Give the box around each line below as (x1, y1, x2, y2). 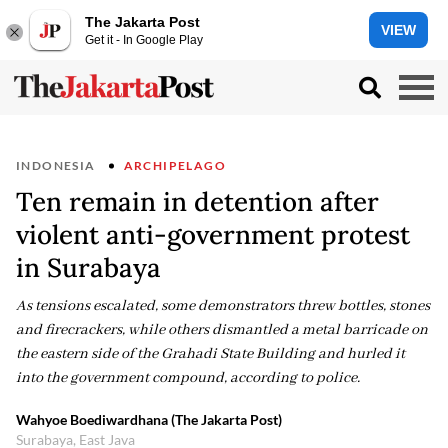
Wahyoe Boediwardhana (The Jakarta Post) (16, 411, 282, 428)
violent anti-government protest (16, 218, 410, 251)
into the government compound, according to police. (16, 369, 360, 387)
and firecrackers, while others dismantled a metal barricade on (16, 321, 428, 339)
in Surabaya (16, 251, 161, 284)
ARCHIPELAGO (123, 158, 227, 173)
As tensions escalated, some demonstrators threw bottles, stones (16, 297, 430, 315)
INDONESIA (16, 158, 96, 173)
